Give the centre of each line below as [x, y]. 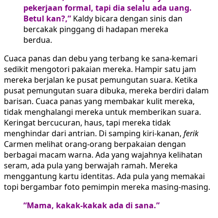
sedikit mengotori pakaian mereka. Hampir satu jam [100, 69]
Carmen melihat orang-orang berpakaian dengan [95, 144]
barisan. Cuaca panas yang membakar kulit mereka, [99, 101]
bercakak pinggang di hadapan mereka [96, 29]
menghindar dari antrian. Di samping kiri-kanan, [94, 134]
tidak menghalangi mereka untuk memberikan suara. [102, 112]
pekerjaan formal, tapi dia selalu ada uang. [108, 8]
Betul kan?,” [47, 19]
